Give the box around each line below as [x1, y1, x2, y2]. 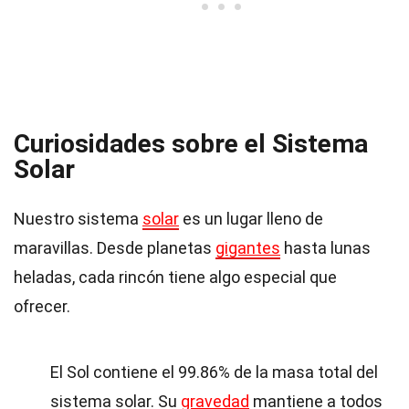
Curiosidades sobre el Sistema [14, 129, 368, 159]
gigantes [215, 238, 280, 257]
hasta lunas [280, 238, 371, 257]
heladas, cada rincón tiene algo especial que [14, 267, 337, 287]
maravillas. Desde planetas [14, 238, 215, 257]
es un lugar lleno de [179, 209, 323, 228]
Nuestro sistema [14, 209, 142, 228]
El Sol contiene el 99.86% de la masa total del [50, 362, 378, 382]
